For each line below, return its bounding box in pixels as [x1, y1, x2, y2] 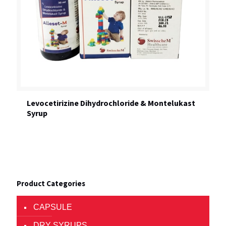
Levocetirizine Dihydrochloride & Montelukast [27, 98, 195, 108]
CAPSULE [33, 203, 72, 211]
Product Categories [17, 179, 85, 188]
